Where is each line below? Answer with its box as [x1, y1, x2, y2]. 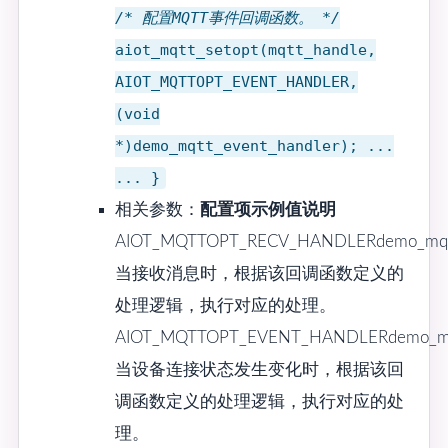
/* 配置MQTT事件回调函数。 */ [114, 9, 340, 28]
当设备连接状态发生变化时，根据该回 [114, 361, 404, 379]
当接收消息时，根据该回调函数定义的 [114, 265, 404, 283]
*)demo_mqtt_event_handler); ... [114, 137, 394, 156]
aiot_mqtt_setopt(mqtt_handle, [114, 41, 376, 60]
